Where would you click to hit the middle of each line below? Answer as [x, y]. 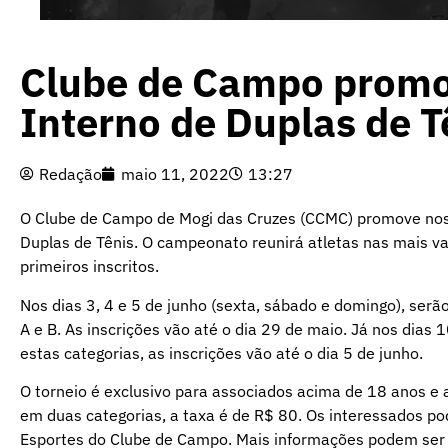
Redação [70, 174]
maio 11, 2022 [175, 174]
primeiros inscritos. [89, 266]
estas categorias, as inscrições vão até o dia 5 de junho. [221, 352]
